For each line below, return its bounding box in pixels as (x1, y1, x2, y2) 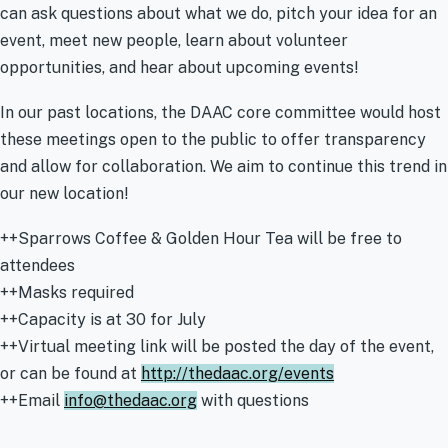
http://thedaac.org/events (141, 363, 334, 383)
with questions (197, 390, 309, 410)
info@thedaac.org (64, 390, 197, 410)
